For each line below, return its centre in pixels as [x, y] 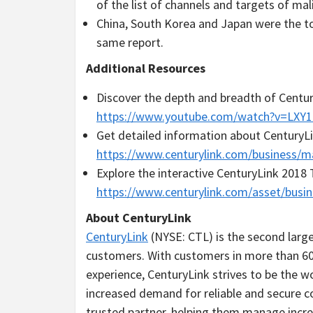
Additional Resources [146, 68]
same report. [130, 42]
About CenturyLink [139, 217]
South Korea [163, 23]
